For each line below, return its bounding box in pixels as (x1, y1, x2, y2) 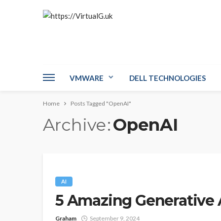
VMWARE (70, 74, 104, 82)
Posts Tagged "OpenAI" (71, 100, 131, 107)
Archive (43, 114, 106, 135)
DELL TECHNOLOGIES (129, 74, 206, 82)
